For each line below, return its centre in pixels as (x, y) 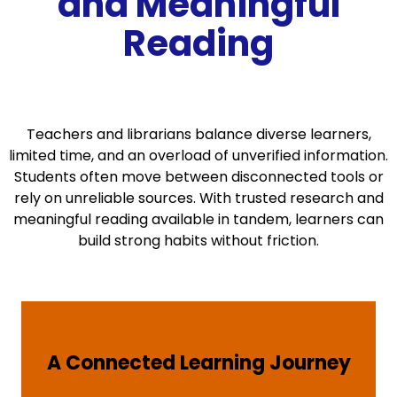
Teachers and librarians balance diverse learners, (198, 134)
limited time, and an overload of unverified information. (198, 155)
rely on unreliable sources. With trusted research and (198, 198)
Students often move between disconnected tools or (198, 176)
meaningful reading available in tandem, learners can (198, 219)
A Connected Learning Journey (198, 363)
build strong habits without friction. (198, 240)
